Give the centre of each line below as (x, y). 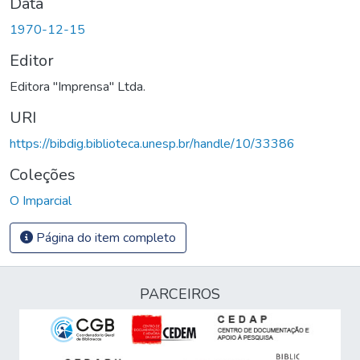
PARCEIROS (180, 294)
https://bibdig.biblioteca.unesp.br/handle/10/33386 (152, 143)
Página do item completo (104, 237)
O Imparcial (41, 200)
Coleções (43, 174)
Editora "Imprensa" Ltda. (78, 86)
